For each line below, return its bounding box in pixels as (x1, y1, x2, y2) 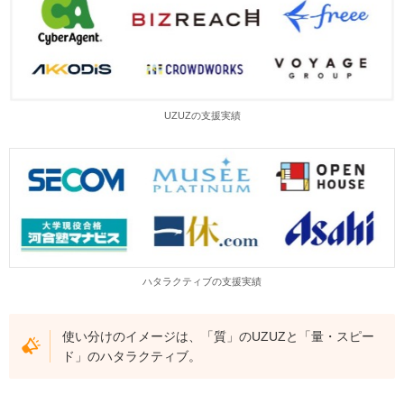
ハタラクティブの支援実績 (142, 276, 262, 288)
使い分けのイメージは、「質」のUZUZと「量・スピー (62, 328, 375, 344)
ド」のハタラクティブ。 (62, 348, 202, 363)
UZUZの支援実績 (163, 109, 241, 121)
